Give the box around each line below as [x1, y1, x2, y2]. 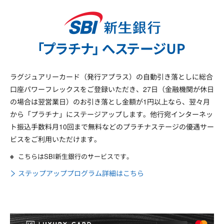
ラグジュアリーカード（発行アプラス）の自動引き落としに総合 [10, 71, 213, 82]
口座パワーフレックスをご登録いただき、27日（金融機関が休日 [10, 84, 214, 94]
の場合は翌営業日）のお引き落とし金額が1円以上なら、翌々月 [10, 96, 210, 107]
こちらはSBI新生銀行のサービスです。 [18, 151, 133, 161]
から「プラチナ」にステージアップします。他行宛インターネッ [10, 109, 213, 119]
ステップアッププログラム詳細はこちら [18, 168, 144, 178]
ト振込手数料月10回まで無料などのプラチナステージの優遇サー [10, 121, 214, 132]
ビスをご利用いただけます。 [10, 134, 101, 144]
